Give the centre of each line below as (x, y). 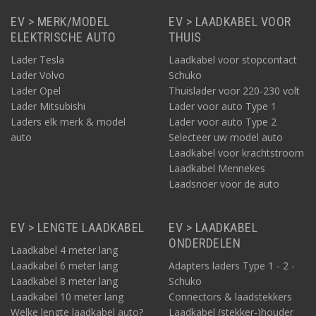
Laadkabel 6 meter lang (64, 266)
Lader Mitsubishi (48, 106)
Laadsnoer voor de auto (224, 184)
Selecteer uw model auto (226, 137)
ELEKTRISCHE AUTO (63, 37)
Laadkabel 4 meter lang (64, 250)
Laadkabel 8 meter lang (64, 281)
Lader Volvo (38, 75)
